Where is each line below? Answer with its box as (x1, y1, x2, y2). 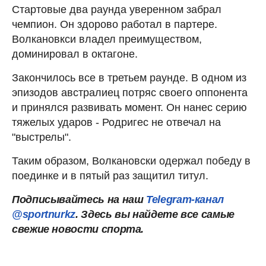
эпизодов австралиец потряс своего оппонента (12, 86, 248, 99)
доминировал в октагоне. (12, 47, 138, 60)
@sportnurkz (12, 208, 76, 220)
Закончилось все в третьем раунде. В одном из (12, 71, 246, 84)
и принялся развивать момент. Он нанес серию (12, 101, 247, 113)
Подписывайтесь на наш (12, 193, 147, 205)
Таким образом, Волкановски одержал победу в (12, 154, 251, 167)
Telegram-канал (146, 193, 224, 205)
